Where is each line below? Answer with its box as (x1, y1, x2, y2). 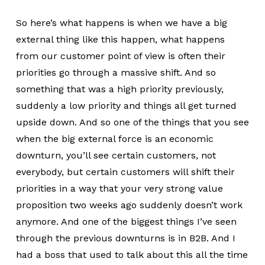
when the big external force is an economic (15, 133, 214, 144)
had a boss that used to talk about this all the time (15, 249, 248, 260)
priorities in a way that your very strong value (15, 183, 223, 194)
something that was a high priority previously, (15, 83, 224, 95)
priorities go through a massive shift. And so (15, 67, 216, 78)
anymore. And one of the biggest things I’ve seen (15, 216, 237, 227)
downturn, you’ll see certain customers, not (15, 150, 216, 161)
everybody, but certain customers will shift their (15, 166, 235, 177)
